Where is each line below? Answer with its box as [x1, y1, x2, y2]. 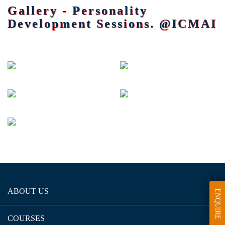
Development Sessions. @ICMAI [8, 17, 217, 30]
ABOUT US [8, 187, 49, 195]
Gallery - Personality [8, 4, 148, 17]
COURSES [8, 214, 45, 222]
